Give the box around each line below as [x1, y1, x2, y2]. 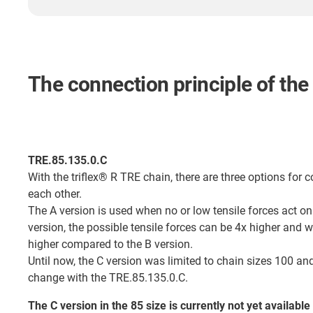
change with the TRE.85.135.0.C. [28, 270, 188, 284]
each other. [28, 187, 85, 201]
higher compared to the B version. [28, 237, 196, 251]
